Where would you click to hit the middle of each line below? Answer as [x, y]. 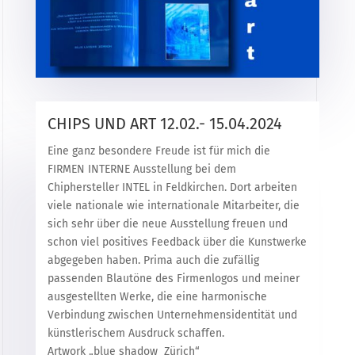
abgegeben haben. [95, 260]
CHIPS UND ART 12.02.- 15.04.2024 [164, 123]
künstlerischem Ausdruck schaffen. [136, 333]
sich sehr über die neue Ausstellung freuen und [167, 223]
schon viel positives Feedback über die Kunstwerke [177, 242]
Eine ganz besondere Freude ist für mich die [158, 151]
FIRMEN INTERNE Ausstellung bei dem [141, 169]
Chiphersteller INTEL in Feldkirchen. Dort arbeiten [172, 187]
